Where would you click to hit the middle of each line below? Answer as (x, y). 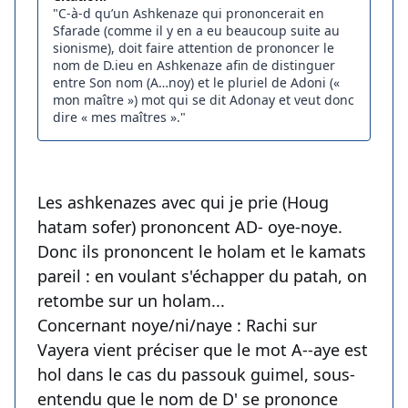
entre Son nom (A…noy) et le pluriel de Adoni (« (196, 83)
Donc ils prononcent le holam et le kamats (202, 252)
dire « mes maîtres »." (119, 117)
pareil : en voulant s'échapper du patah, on (202, 276)
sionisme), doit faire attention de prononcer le (194, 48)
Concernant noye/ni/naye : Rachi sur (177, 326)
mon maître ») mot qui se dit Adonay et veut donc (204, 100)
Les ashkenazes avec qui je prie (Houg (183, 203)
